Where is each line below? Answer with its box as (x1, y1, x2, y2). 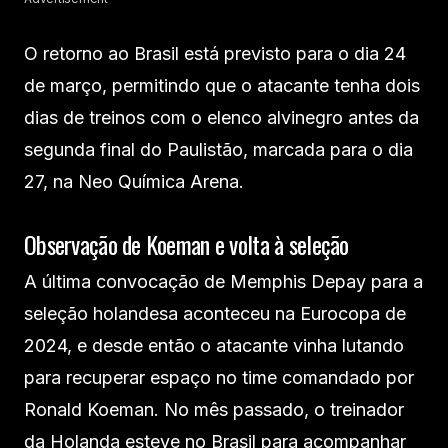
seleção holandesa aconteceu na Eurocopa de (24, 303, 406, 325)
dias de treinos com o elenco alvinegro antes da (24, 107, 419, 129)
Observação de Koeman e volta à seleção (24, 226, 349, 263)
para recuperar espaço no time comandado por (24, 367, 414, 389)
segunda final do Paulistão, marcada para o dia (24, 139, 413, 161)
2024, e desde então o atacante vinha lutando (24, 335, 404, 357)
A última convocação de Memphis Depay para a (24, 271, 423, 293)
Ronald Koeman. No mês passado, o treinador (24, 399, 404, 421)
